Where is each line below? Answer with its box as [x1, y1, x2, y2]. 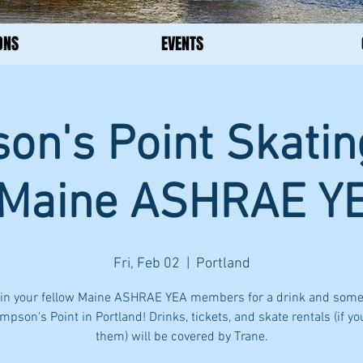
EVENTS [160, 32, 203, 56]
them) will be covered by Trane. [95, 329, 268, 345]
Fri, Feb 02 [113, 255, 180, 272]
